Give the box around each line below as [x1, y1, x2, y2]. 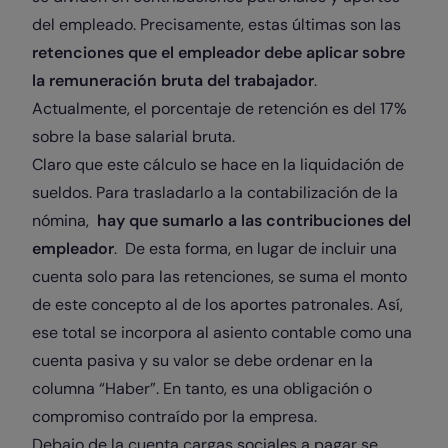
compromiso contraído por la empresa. [32, 406, 321, 427]
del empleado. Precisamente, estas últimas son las [32, 14, 405, 35]
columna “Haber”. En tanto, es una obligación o [32, 378, 372, 399]
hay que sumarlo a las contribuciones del [97, 210, 411, 231]
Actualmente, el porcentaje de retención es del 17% [32, 98, 407, 119]
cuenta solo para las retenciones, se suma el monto [32, 266, 407, 287]
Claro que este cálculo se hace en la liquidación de [32, 154, 404, 175]
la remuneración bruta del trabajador [32, 70, 314, 91]
